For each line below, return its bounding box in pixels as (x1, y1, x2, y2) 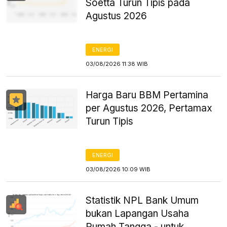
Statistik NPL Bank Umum (86, 195, 199, 206)
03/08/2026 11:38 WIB (86, 60, 148, 67)
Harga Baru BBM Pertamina (86, 89, 209, 101)
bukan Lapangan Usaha (86, 208, 190, 219)
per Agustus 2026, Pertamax (86, 102, 213, 114)
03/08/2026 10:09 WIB (86, 166, 151, 173)
